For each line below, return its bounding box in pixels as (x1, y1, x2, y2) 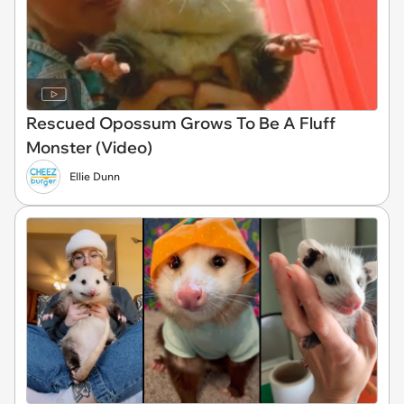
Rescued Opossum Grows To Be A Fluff (26, 112, 335, 133)
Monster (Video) (26, 136, 152, 158)
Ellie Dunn (69, 169, 120, 183)
